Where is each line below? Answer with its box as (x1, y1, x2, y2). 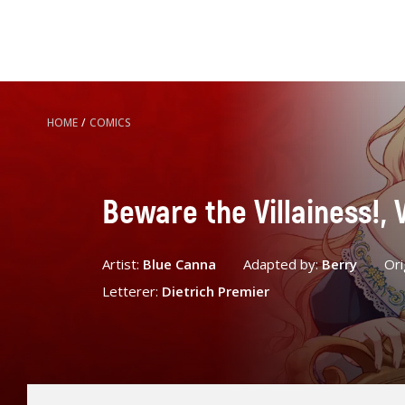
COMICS (89, 115, 131, 130)
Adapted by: (242, 254, 322, 273)
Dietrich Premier (161, 281, 269, 300)
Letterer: (101, 281, 162, 300)
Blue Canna (142, 254, 216, 273)
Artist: (101, 254, 143, 273)
